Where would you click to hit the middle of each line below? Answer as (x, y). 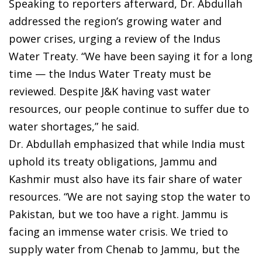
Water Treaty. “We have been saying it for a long (131, 56)
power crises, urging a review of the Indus (115, 38)
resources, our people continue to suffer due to (129, 108)
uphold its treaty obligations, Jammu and (113, 161)
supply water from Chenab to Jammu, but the (124, 249)
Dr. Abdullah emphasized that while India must (127, 144)
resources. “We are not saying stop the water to (130, 196)
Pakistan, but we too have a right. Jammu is (118, 214)
